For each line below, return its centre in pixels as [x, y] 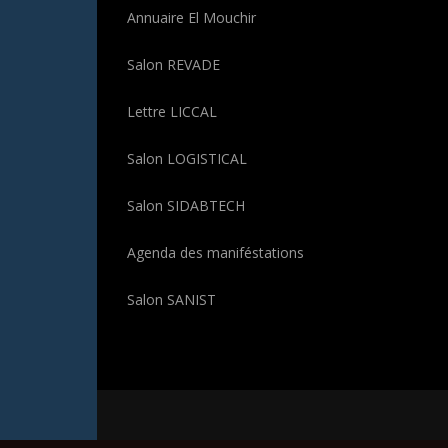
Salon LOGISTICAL [187, 158]
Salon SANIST [171, 299]
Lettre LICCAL [172, 111]
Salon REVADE [173, 64]
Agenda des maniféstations [215, 252]
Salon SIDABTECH [186, 205]
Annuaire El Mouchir [191, 17]
